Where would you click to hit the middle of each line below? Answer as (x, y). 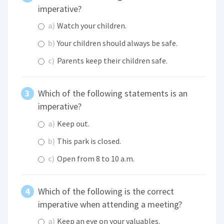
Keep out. (73, 123)
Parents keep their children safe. (112, 61)
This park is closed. (88, 141)
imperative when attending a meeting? (110, 204)
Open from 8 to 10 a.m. (95, 158)
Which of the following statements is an (113, 93)
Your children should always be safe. (117, 43)
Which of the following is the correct (106, 191)
